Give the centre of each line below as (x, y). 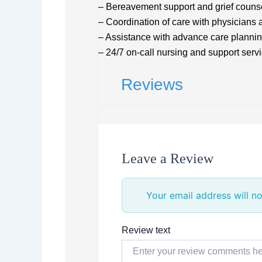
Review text (146, 230)
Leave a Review (168, 158)
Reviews (152, 84)
